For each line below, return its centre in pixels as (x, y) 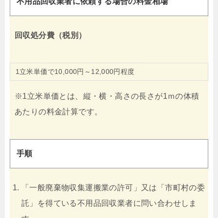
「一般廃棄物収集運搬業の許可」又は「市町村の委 (113, 187)
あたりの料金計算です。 (59, 112)
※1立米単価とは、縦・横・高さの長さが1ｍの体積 (107, 96)
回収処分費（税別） (51, 36)
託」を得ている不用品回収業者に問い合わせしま (109, 203)
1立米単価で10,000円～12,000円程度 (75, 72)
